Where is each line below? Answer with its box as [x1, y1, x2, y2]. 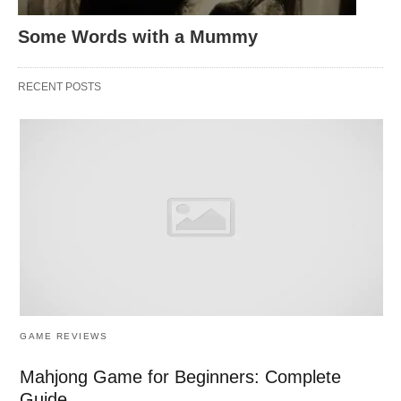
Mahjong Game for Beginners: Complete [20, 367, 341, 388]
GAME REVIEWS [20, 331, 107, 342]
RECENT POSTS [18, 80, 101, 93]
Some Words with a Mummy [18, 26, 258, 47]
